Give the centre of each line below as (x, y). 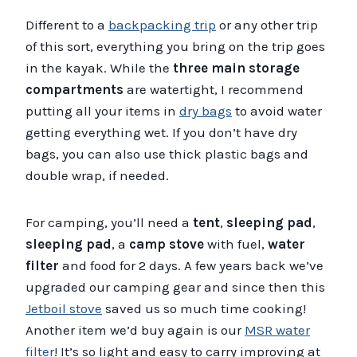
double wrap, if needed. (97, 175)
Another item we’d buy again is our (135, 330)
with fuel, (236, 243)
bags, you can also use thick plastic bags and (167, 153)
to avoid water (277, 110)
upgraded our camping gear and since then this (175, 286)
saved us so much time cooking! (204, 308)
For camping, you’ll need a (109, 222)
